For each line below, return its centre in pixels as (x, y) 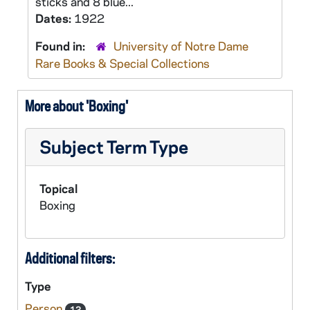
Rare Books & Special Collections (122, 63)
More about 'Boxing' (76, 106)
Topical (58, 188)
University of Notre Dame (181, 46)
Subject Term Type (114, 146)
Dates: (55, 18)
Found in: (62, 46)
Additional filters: (70, 258)
